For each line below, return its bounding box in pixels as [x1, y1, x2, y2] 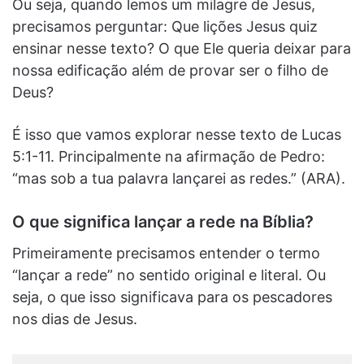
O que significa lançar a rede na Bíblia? [12, 211, 314, 232]
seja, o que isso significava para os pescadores [12, 288, 332, 305]
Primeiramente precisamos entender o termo [12, 244, 320, 262]
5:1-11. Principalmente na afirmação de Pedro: [12, 147, 325, 165]
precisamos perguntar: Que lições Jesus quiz [12, 17, 318, 35]
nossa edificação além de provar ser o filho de [12, 61, 328, 79]
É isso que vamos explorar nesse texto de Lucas [12, 125, 341, 143]
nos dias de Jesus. [12, 310, 137, 327]
